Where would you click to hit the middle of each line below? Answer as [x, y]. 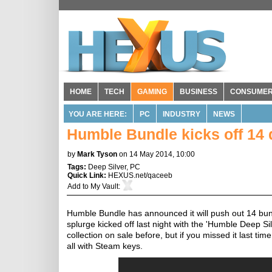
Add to [79, 186]
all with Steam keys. [105, 246]
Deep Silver [107, 167]
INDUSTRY [182, 114]
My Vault [104, 186]
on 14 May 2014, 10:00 [157, 154]
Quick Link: [88, 175]
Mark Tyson [97, 154]
